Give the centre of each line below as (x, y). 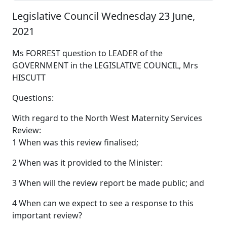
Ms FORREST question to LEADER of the (87, 53)
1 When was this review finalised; (75, 142)
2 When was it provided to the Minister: (87, 162)
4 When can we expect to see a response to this (103, 203)
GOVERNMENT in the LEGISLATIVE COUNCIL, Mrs (105, 65)
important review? (47, 215)
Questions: (33, 98)
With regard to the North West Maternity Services (107, 118)
